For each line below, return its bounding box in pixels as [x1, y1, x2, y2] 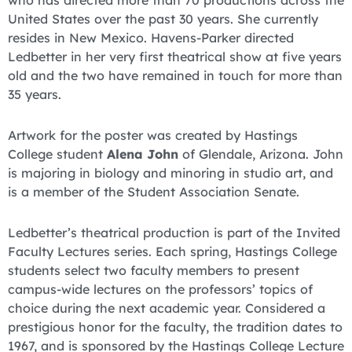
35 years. [8, 86, 61, 103]
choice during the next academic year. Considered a [8, 300, 325, 317]
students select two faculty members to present [8, 262, 299, 279]
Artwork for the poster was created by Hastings [8, 127, 298, 144]
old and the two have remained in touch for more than [8, 68, 343, 84]
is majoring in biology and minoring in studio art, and [8, 165, 333, 181]
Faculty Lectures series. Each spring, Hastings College [8, 244, 337, 260]
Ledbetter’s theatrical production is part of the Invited [8, 225, 340, 241]
